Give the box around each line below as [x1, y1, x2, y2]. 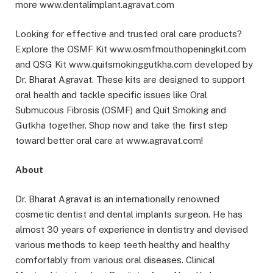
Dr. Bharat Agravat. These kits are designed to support [15, 74, 245, 85]
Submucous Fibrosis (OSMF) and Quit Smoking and [15, 104, 226, 115]
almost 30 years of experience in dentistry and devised [15, 224, 248, 235]
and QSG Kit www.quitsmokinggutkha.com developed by [15, 58, 253, 69]
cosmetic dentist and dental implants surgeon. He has [15, 208, 243, 219]
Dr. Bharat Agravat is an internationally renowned [15, 193, 219, 204]
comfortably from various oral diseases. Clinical [15, 254, 215, 265]
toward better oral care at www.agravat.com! [15, 135, 203, 146]
